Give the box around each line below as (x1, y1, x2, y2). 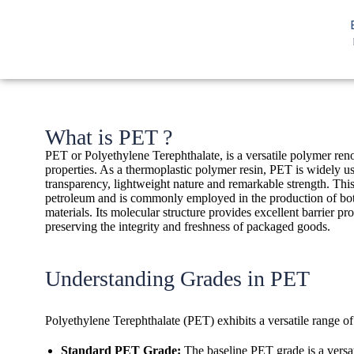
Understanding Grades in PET (45, 266, 310, 291)
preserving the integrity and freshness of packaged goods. (45, 220, 330, 233)
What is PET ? (45, 125, 172, 149)
